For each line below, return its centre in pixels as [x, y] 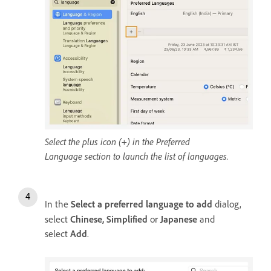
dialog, [227, 204]
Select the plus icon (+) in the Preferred [117, 142]
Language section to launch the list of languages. [137, 156]
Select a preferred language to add [140, 204]
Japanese [179, 220]
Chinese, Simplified [109, 220]
